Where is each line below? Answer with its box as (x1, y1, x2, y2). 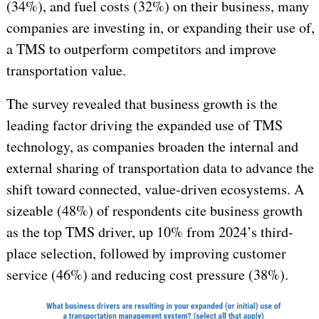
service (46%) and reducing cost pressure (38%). (6, 264, 288, 284)
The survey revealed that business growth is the (6, 93, 278, 113)
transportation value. (6, 60, 126, 80)
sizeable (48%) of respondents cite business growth (6, 200, 303, 220)
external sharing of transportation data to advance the (6, 157, 314, 177)
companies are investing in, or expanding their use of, (6, 17, 315, 37)
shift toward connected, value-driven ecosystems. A (6, 179, 304, 199)
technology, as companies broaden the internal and (6, 136, 298, 156)
